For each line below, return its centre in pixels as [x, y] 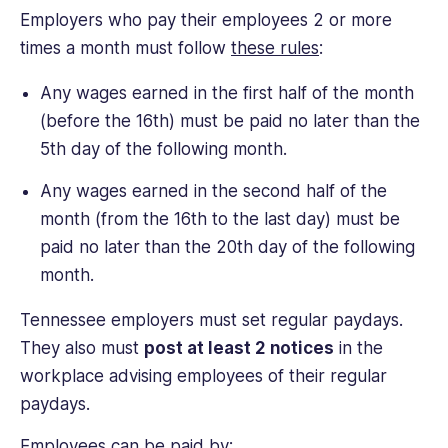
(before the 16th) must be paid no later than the [229, 121]
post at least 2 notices [239, 347]
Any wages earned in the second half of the [213, 190]
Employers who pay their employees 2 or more [206, 20]
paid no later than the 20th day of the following [227, 246]
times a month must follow [125, 48]
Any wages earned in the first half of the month [226, 93]
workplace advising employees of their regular [203, 375]
